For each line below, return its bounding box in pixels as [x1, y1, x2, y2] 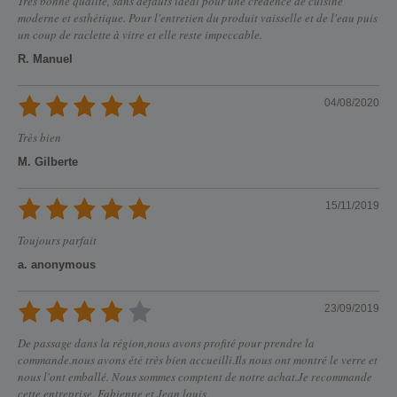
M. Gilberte [18, 155, 78, 169]
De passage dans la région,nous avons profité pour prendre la [18, 335, 315, 352]
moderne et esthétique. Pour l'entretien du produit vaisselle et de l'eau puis [18, 10, 378, 27]
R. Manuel [18, 52, 73, 66]
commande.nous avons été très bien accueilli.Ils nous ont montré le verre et [18, 352, 378, 369]
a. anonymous [18, 258, 96, 272]
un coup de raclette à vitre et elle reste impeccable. [18, 27, 262, 43]
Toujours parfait [18, 232, 97, 249]
